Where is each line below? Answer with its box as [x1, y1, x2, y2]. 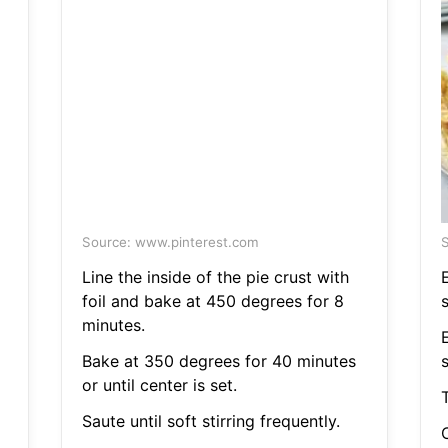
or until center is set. [81, 375, 237, 396]
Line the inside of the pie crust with [81, 267, 349, 288]
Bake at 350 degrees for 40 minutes [81, 351, 356, 372]
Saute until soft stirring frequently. [81, 411, 340, 432]
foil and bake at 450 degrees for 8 [81, 291, 344, 312]
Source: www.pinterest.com [81, 234, 259, 251]
